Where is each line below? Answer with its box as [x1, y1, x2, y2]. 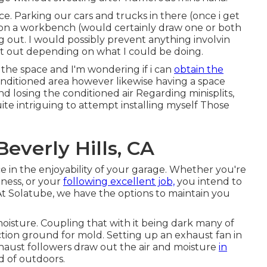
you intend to [175, 176, 242, 187]
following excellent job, [63, 176, 175, 187]
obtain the [174, 64, 223, 75]
